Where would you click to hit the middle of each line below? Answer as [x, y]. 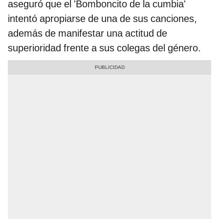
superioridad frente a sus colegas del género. [104, 48]
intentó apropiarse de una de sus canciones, [102, 19]
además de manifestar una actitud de [88, 33]
